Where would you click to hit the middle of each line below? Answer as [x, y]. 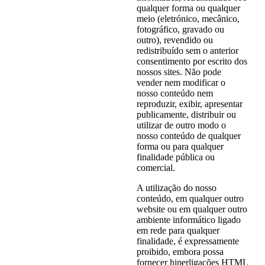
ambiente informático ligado [188, 220]
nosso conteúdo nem [174, 93]
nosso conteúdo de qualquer [188, 136]
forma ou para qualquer [180, 147]
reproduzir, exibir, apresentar [189, 104]
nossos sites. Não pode [179, 72]
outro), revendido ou [174, 40]
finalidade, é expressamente [188, 241]
